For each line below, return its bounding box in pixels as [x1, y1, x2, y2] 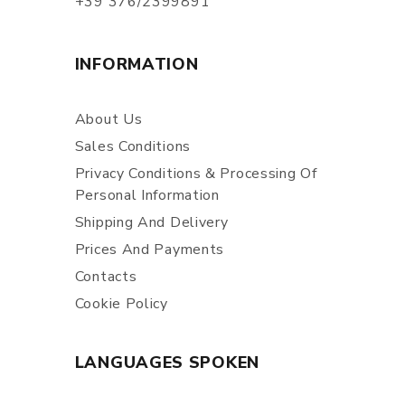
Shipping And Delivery [74, 212, 229, 232]
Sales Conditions [74, 137, 191, 156]
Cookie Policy [74, 294, 168, 314]
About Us [74, 109, 143, 129]
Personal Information [74, 185, 220, 205]
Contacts [74, 267, 137, 287]
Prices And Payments [74, 240, 225, 259]
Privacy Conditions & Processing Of [74, 164, 317, 184]
